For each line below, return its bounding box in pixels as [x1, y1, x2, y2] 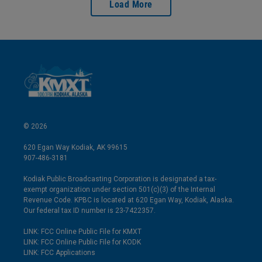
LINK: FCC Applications [23, 248, 95, 257]
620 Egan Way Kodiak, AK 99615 [23, 143, 127, 151]
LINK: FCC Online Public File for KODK [23, 237, 141, 246]
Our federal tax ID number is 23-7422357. [23, 206, 156, 215]
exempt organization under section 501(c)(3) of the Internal [23, 185, 215, 194]
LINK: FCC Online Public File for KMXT [23, 227, 142, 236]
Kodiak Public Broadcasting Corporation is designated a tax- [23, 174, 216, 183]
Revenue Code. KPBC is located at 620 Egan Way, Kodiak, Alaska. [23, 195, 234, 204]
